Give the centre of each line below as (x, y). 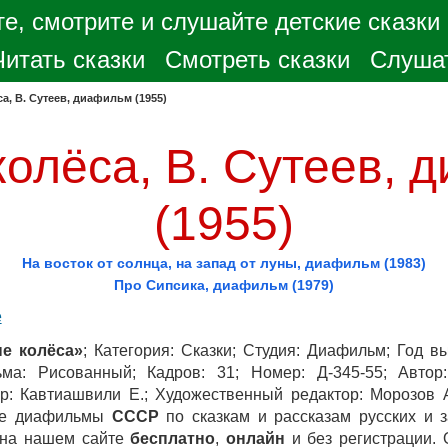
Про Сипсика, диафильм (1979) (224, 285)
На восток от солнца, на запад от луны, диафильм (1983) (224, 263)
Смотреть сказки (257, 59)
